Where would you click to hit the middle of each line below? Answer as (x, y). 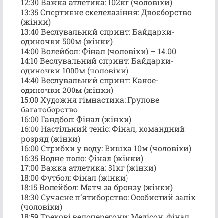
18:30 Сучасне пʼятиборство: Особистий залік (108, 197)
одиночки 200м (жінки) (67, 90)
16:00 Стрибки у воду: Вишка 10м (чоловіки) (106, 148)
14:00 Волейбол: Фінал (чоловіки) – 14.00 (98, 51)
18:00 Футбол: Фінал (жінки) (74, 177)
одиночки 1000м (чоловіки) (74, 70)
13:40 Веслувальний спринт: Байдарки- (98, 31)
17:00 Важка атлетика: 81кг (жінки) (88, 167)
